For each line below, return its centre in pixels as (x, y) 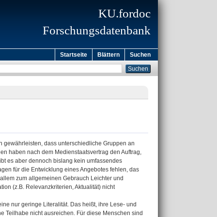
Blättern (108, 55)
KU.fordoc (124, 13)
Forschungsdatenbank (97, 30)
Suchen (140, 55)
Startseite (74, 55)
